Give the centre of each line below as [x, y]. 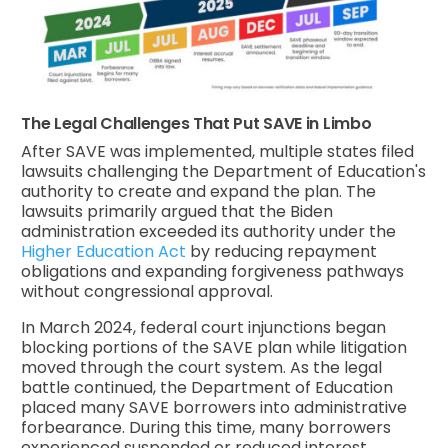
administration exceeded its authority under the [209, 231]
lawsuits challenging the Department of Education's [224, 171]
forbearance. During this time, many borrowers [206, 427]
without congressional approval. [147, 291]
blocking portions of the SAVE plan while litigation [214, 347]
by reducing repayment [282, 251]
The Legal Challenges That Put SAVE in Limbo [196, 123]
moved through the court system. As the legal [202, 367]
